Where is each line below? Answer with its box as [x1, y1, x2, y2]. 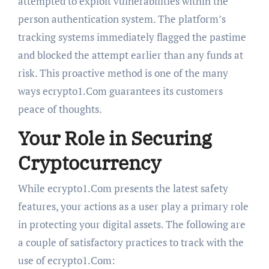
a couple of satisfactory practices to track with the [17, 235, 244, 249]
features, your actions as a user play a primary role [17, 199, 249, 213]
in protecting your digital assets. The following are [17, 217, 246, 231]
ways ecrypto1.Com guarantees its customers [17, 84, 223, 98]
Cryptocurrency [17, 150, 161, 176]
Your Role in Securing [17, 125, 211, 151]
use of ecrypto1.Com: [17, 253, 115, 267]
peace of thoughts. [17, 102, 102, 116]
